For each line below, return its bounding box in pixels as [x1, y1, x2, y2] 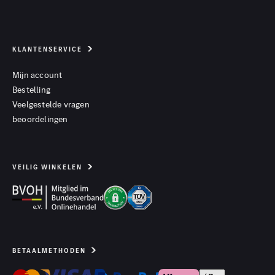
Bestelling [12, 83, 50, 96]
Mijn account [12, 69, 63, 81]
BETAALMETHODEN [12, 246, 86, 255]
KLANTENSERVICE [12, 45, 82, 54]
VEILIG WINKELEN [12, 163, 82, 172]
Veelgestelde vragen [12, 98, 90, 110]
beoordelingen [12, 113, 68, 125]
